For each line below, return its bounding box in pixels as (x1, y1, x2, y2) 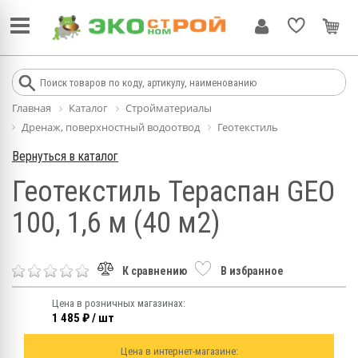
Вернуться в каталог (12, 149, 118, 165)
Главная (12, 101, 51, 115)
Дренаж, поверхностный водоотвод (22, 119, 200, 134)
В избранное (221, 264, 284, 277)
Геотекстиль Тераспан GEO (12, 175, 335, 209)
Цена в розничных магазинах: (52, 297, 185, 310)
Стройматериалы (125, 101, 212, 115)
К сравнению (122, 264, 187, 277)
